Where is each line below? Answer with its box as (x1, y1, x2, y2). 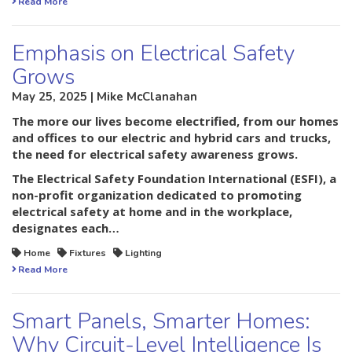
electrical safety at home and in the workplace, (12, 203, 292, 220)
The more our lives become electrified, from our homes (12, 113, 339, 130)
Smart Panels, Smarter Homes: (12, 306, 310, 337)
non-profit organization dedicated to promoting (12, 187, 302, 203)
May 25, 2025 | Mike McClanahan (12, 89, 197, 105)
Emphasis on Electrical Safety (12, 38, 295, 69)
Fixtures (69, 247, 106, 260)
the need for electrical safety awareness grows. (12, 146, 298, 163)
